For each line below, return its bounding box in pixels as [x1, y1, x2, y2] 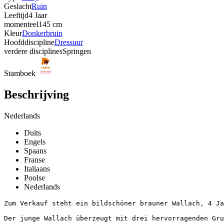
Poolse [24, 173, 45, 182]
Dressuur [54, 37, 83, 46]
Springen [62, 46, 91, 55]
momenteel [4, 19, 38, 28]
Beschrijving [4, 87, 69, 101]
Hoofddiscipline [4, 37, 54, 46]
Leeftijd [4, 10, 28, 19]
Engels [24, 137, 45, 146]
